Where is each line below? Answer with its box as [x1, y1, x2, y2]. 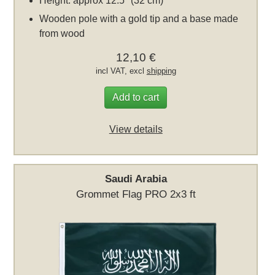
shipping [146, 66, 176, 76]
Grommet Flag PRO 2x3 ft [76, 188, 196, 199]
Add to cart [112, 91, 160, 103]
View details [109, 123, 163, 134]
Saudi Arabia [104, 172, 167, 184]
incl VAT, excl [95, 66, 147, 76]
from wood [39, 28, 85, 39]
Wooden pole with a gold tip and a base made [39, 13, 239, 24]
